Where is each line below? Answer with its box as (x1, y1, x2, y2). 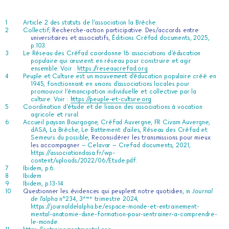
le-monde (31, 218, 57, 226)
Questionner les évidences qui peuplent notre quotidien (23, 187, 182, 195)
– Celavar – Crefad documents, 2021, (79, 141, 191, 149)
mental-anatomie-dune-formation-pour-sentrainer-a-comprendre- (31, 210, 218, 218)
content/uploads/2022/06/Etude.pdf (31, 156, 136, 165)
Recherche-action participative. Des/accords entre (52, 26, 199, 34)
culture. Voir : (31, 95, 71, 103)
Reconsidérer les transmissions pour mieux (91, 133, 211, 142)
